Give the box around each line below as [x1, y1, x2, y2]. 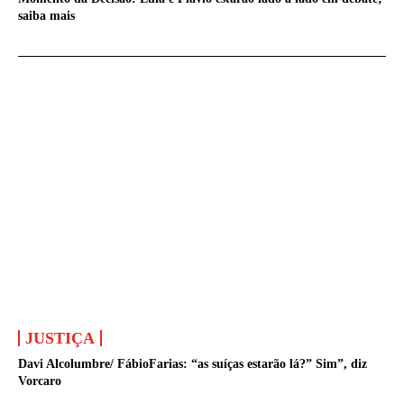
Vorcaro [18, 373, 62, 388]
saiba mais [18, 8, 76, 23]
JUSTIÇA [25, 328, 96, 347]
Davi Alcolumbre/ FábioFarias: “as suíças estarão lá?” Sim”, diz [18, 356, 368, 371]
